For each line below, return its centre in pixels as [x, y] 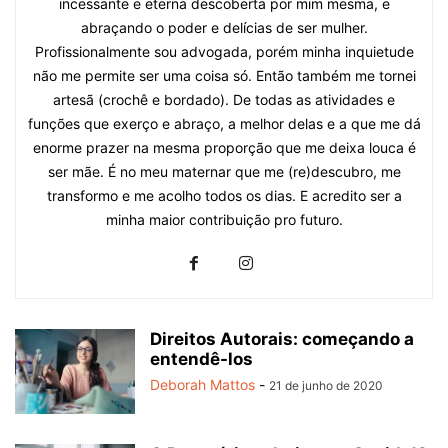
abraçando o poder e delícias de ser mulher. [224, 27]
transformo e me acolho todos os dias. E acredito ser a [224, 195]
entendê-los [201, 359]
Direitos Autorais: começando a [282, 339]
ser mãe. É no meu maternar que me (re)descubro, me [224, 171]
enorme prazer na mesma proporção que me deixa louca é [224, 147]
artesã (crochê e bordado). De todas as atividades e [224, 99]
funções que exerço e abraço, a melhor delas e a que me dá [224, 123]
